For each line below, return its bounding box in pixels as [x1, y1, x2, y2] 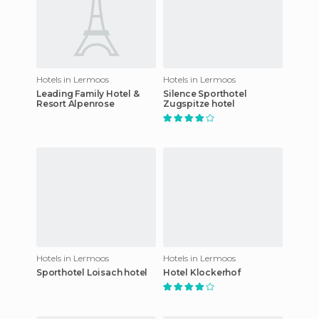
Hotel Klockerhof [163, 266, 241, 278]
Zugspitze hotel [163, 98, 235, 109]
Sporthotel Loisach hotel [36, 266, 148, 278]
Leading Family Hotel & [36, 88, 140, 99]
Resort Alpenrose [36, 98, 115, 109]
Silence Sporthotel [163, 88, 247, 99]
